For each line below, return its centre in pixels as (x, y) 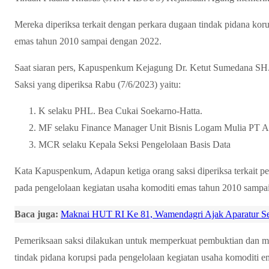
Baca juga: (36, 214)
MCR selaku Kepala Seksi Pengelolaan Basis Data (136, 145)
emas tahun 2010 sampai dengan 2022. (88, 41)
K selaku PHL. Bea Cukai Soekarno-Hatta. (120, 111)
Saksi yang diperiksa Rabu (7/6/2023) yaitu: (98, 85)
